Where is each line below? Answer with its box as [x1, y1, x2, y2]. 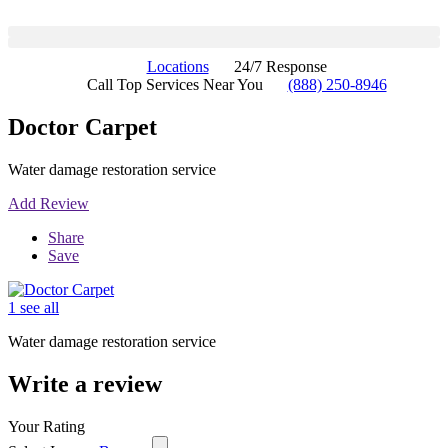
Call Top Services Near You [86, 76, 263, 93]
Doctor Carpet [8, 113, 157, 140]
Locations [146, 58, 209, 75]
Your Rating [8, 417, 85, 435]
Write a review [8, 370, 162, 397]
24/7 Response [233, 58, 327, 75]
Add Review [8, 194, 89, 212]
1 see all [8, 298, 59, 316]
